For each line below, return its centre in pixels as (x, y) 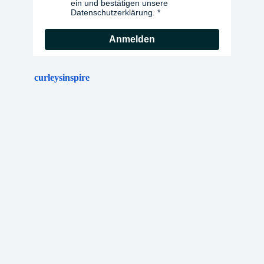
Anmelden (132, 39)
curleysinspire (62, 77)
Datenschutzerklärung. (113, 12)
